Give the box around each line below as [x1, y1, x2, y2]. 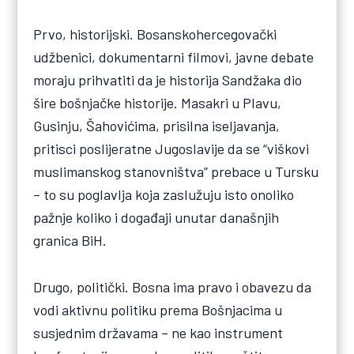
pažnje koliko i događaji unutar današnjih [33, 209, 280, 227]
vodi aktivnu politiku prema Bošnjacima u [33, 300, 283, 318]
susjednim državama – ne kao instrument [33, 323, 284, 341]
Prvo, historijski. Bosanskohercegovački [33, 25, 277, 43]
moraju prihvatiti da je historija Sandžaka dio [33, 71, 303, 89]
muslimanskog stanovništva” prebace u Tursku [33, 163, 319, 181]
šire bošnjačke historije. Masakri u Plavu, [33, 94, 282, 112]
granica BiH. [33, 232, 107, 250]
